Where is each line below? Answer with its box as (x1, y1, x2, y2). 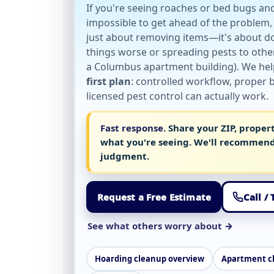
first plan (86, 75, 131, 88)
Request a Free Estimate (97, 190, 211, 203)
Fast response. (100, 122, 166, 134)
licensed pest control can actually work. (86, 89, 268, 103)
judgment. (100, 150, 149, 162)
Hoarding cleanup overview (95, 253, 204, 264)
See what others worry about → (87, 220, 233, 232)
